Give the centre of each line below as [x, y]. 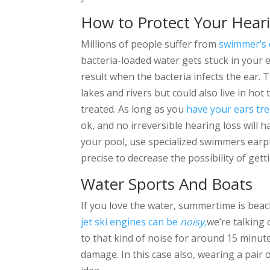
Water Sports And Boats [167, 184]
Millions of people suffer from [150, 44]
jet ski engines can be [131, 221]
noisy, [194, 221]
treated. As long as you [134, 109]
